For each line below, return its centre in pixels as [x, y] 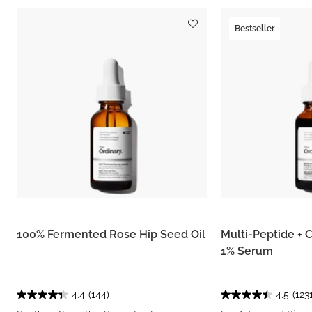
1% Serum [247, 251]
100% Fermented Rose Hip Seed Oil [111, 234]
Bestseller [254, 29]
